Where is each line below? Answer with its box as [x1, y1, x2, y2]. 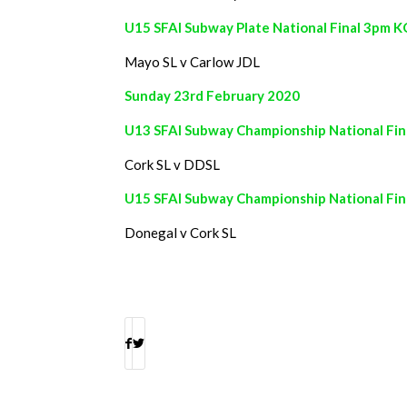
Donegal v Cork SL [124, 224, 236, 242]
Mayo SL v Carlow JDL [124, 53, 260, 70]
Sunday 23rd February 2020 [124, 87, 300, 104]
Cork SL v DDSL [124, 155, 220, 173]
